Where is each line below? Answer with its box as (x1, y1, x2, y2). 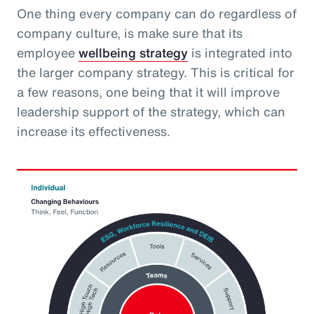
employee (17, 43, 78, 62)
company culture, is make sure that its (17, 24, 243, 43)
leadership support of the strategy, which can (17, 102, 285, 121)
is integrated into (188, 43, 292, 62)
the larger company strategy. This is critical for (17, 63, 294, 82)
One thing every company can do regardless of (17, 4, 296, 23)
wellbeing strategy (78, 43, 188, 62)
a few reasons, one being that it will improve (17, 83, 280, 102)
